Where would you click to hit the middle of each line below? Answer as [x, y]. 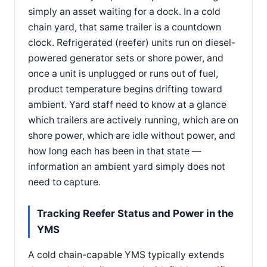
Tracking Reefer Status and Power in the [135, 213]
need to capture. [64, 182]
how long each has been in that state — [115, 151]
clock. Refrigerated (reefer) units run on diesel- [132, 42]
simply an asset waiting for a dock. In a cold [124, 11]
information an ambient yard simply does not [127, 166]
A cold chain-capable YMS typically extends [126, 254]
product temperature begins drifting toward [125, 89]
